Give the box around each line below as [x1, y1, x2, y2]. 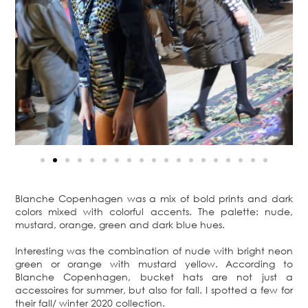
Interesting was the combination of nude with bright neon [15, 244, 293, 256]
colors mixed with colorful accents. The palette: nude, [15, 205, 293, 217]
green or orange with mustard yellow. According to [15, 257, 293, 269]
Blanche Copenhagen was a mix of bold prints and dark [15, 192, 293, 204]
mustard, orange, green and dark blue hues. [15, 218, 225, 230]
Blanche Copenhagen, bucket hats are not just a [15, 270, 293, 283]
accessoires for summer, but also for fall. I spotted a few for [15, 283, 293, 296]
